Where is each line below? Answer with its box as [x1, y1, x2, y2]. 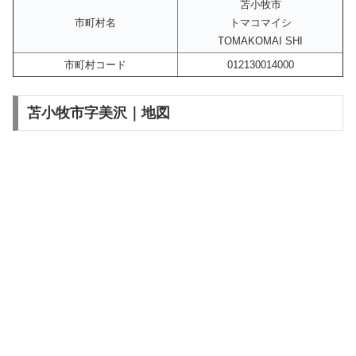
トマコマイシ [229, 17, 292, 29]
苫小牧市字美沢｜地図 [26, 105, 170, 122]
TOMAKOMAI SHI [218, 35, 303, 48]
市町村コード [64, 59, 126, 72]
